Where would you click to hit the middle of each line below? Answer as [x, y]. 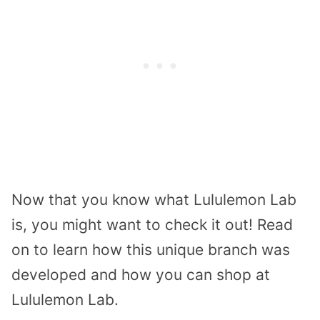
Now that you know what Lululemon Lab [154, 199]
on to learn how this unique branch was [151, 249]
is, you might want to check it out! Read [152, 224]
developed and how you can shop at [141, 274]
